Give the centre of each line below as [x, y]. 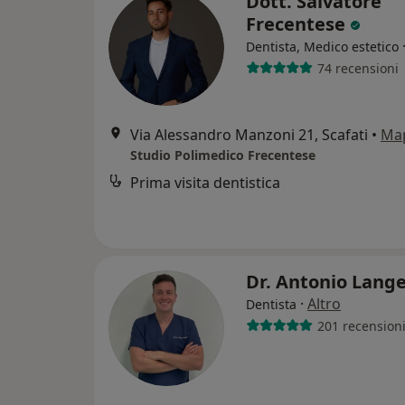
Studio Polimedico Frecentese [223, 155]
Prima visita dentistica [205, 183]
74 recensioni [358, 68]
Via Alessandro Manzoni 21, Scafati [249, 135]
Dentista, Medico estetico [322, 47]
